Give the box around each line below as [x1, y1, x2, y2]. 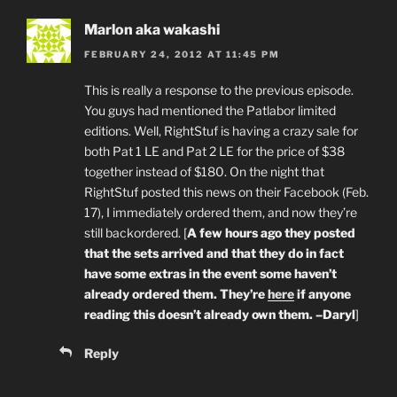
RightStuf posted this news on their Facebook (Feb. [84, 184, 369, 200]
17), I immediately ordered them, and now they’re [84, 205, 357, 221]
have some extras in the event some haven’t [84, 266, 337, 282]
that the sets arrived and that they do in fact [84, 245, 344, 261]
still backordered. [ [84, 225, 187, 241]
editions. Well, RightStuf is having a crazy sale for [84, 123, 358, 139]
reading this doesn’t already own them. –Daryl [84, 307, 355, 323]
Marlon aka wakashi [84, 21, 220, 39]
